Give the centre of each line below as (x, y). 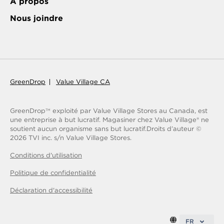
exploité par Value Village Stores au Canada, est (129, 111)
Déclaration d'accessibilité (51, 190)
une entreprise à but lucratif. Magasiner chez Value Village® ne (109, 120)
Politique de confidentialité (53, 173)
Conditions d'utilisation (46, 155)
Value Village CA (83, 82)
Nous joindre (36, 18)
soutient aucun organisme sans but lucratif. (78, 129)
